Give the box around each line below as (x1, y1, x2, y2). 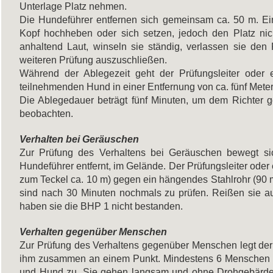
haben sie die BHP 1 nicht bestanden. (19, 200, 183, 211)
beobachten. (19, 108, 73, 119)
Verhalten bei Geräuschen (19, 133, 139, 144)
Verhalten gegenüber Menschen (19, 226, 167, 237)
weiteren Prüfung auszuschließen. (19, 54, 167, 65)
